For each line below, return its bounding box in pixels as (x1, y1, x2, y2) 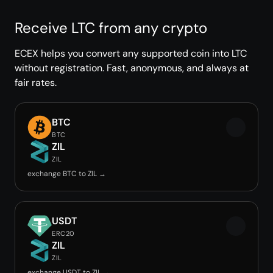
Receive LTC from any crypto (15, 18, 207, 37)
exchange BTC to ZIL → (27, 169, 106, 179)
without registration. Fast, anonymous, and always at (15, 62, 249, 74)
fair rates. (15, 76, 57, 89)
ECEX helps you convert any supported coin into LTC (15, 47, 247, 60)
